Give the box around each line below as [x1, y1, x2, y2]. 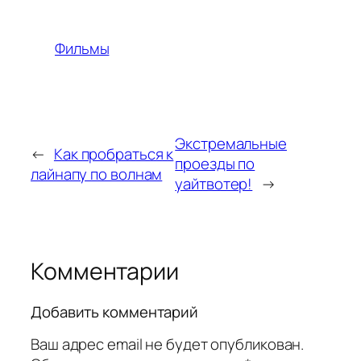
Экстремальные [175, 133, 287, 155]
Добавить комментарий [31, 301, 198, 322]
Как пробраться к [53, 143, 174, 164]
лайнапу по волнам [31, 163, 163, 185]
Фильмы [55, 38, 110, 60]
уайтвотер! [175, 173, 253, 195]
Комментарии [31, 255, 179, 288]
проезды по [175, 153, 255, 175]
